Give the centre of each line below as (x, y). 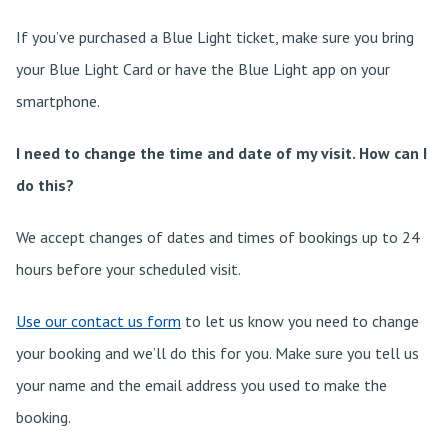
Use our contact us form (98, 321)
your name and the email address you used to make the (201, 385)
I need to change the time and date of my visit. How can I (221, 153)
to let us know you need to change (300, 321)
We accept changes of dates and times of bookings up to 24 (218, 237)
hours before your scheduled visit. (128, 269)
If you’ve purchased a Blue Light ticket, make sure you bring (215, 37)
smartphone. (58, 101)
